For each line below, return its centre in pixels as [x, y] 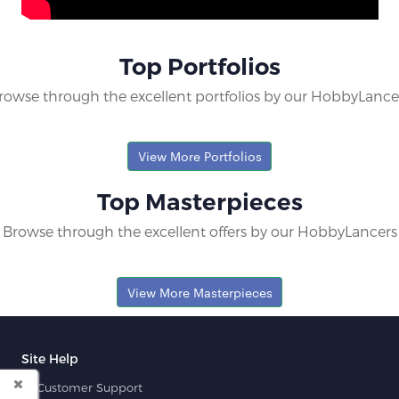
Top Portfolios [199, 66]
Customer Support [87, 387]
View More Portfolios [199, 156]
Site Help [49, 358]
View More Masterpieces [199, 292]
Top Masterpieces [199, 203]
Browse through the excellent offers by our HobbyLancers [199, 232]
